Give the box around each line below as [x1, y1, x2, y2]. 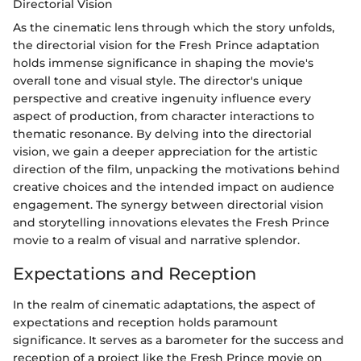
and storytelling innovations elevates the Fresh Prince [13, 215, 330, 230]
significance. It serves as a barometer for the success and [13, 332, 344, 347]
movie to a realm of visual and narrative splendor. [13, 233, 300, 248]
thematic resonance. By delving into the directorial [13, 127, 312, 142]
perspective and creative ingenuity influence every [13, 91, 311, 106]
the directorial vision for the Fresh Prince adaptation [13, 38, 320, 53]
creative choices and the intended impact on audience [13, 180, 334, 195]
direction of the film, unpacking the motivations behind [13, 162, 340, 177]
